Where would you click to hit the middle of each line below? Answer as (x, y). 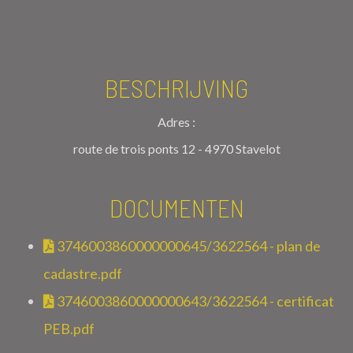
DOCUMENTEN (176, 207)
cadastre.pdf (83, 273)
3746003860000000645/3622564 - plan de (188, 245)
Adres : (176, 121)
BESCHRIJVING (176, 87)
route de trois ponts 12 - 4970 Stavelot (176, 148)
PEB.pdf (69, 328)
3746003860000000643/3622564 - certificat (194, 301)
